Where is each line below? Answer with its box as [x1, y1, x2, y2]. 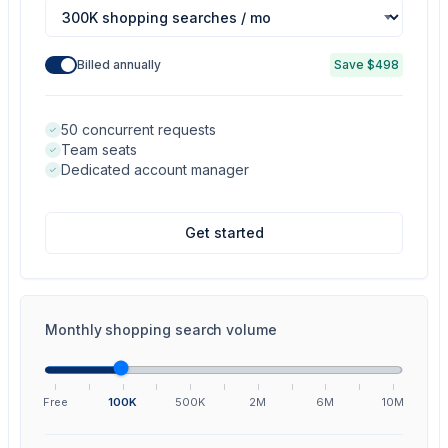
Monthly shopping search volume [45, 321, 277, 338]
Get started [184, 224, 264, 241]
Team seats [61, 141, 137, 158]
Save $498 [334, 57, 399, 72]
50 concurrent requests [61, 121, 216, 138]
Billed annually [77, 57, 161, 72]
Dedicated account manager [61, 161, 249, 178]
